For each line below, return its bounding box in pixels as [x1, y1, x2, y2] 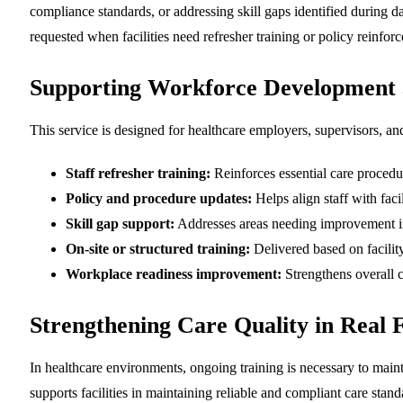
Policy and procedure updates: [66, 190, 252, 206]
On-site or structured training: [66, 240, 250, 256]
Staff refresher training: [66, 165, 210, 181]
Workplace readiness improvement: [66, 265, 282, 282]
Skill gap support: [66, 215, 175, 231]
